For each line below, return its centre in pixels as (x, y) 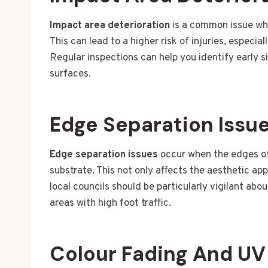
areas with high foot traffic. (110, 204)
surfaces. (70, 74)
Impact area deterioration (110, 26)
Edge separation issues (104, 155)
